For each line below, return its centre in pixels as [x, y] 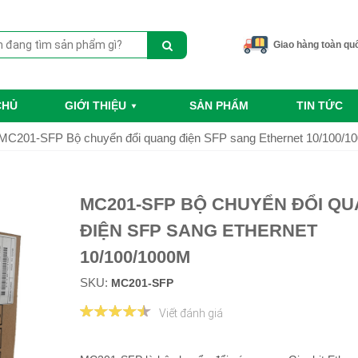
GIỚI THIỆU [96, 106]
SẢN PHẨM [219, 106]
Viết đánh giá [191, 314]
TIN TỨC [319, 106]
